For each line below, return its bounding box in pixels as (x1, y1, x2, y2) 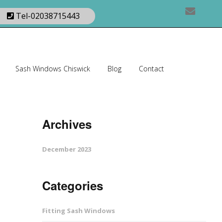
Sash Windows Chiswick (15, 64, 91, 73)
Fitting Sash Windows (42, 206, 115, 215)
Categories (42, 177, 104, 194)
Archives (42, 115, 92, 132)
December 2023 (42, 145, 92, 154)
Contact (139, 64, 165, 73)
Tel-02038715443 (13, 10, 80, 21)
